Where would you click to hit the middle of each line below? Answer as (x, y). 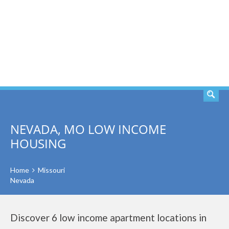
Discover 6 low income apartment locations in (108, 217)
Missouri (51, 170)
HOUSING (38, 143)
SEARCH (188, 43)
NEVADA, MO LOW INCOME (88, 129)
